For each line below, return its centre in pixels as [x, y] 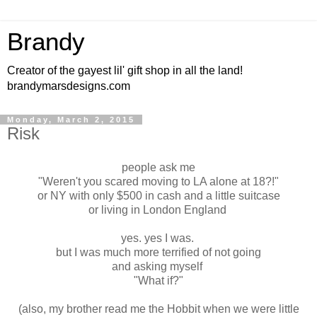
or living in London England [158, 209]
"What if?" [158, 280]
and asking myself [158, 266]
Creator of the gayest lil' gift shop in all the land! [125, 70]
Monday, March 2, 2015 [71, 120]
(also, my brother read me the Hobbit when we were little [158, 309]
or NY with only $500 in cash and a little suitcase [158, 195]
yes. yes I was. [158, 238]
